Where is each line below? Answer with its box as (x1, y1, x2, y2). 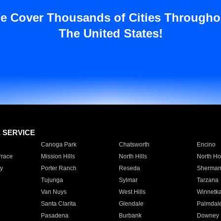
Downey (196, 212, 219, 219)
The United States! (58, 27, 163, 40)
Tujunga (40, 177, 63, 184)
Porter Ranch (40, 165, 76, 172)
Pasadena (40, 212, 69, 219)
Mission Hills (40, 153, 75, 160)
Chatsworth (118, 141, 149, 148)
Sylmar (118, 177, 138, 184)
